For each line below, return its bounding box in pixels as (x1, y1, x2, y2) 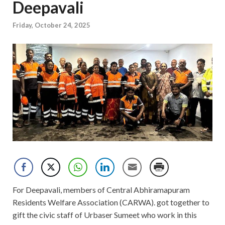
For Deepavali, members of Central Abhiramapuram (13, 185, 190, 195)
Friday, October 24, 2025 (13, 21, 90, 30)
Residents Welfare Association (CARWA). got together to (13, 197, 209, 207)
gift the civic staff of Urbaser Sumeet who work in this (13, 210, 197, 220)
